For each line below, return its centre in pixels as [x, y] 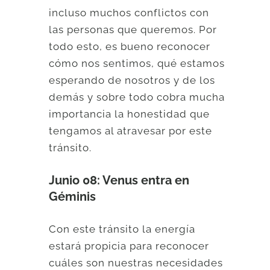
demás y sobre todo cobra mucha [137, 97]
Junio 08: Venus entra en [119, 180]
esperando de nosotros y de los [132, 80]
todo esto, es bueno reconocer [130, 47]
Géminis [73, 196]
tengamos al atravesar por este [131, 131]
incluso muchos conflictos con [129, 13]
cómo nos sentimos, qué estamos [137, 64]
